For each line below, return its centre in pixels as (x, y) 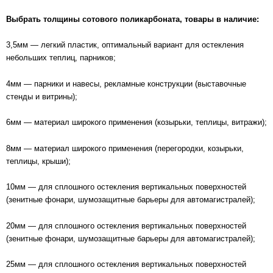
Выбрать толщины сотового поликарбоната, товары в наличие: (133, 19)
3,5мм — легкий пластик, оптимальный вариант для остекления (125, 45)
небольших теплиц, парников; (61, 58)
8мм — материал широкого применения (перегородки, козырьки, (125, 148)
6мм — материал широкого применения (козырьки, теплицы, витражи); (136, 122)
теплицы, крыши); (38, 161)
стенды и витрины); (42, 96)
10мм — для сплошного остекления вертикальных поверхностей (126, 187)
